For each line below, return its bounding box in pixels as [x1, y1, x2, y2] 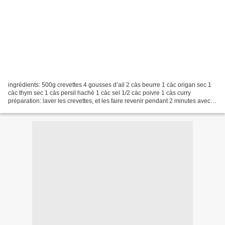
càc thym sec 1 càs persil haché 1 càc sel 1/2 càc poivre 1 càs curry [8, 89, 191, 96]
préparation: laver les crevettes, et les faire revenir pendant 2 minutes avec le [8, 97, 217, 104]
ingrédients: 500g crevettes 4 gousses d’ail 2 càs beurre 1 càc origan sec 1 [8, 81, 211, 88]
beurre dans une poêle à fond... [8, 105, 93, 113]
